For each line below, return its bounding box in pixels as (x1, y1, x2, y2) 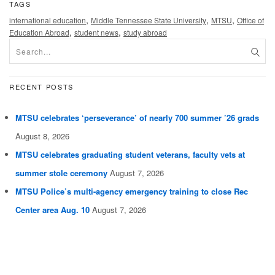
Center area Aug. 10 (15, 203, 90, 215)
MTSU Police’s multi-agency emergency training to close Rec (15, 185, 248, 197)
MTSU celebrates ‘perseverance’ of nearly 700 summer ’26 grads (15, 111, 259, 123)
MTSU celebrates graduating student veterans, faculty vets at (15, 148, 245, 160)
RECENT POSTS (9, 81, 74, 91)
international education (9, 14, 86, 25)
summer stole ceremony (15, 166, 107, 179)
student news (74, 26, 118, 37)
